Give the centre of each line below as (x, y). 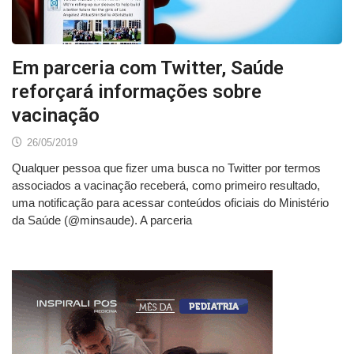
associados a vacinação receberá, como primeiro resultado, (166, 185)
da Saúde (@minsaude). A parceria (102, 220)
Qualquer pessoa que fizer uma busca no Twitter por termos (166, 168)
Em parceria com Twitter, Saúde (148, 68)
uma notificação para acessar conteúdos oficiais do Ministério (170, 202)
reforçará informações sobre (137, 91)
